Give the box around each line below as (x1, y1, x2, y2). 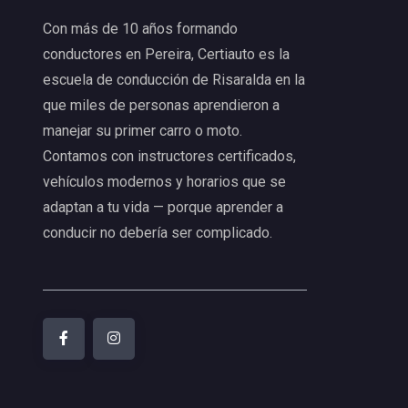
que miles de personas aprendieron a (43, 96, 280, 114)
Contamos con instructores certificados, (43, 147, 296, 165)
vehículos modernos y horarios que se (43, 172, 286, 190)
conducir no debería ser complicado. (43, 223, 272, 241)
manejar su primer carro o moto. (43, 121, 242, 139)
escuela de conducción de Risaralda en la (43, 70, 305, 88)
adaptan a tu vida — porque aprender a (43, 198, 283, 216)
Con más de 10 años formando (43, 19, 238, 37)
